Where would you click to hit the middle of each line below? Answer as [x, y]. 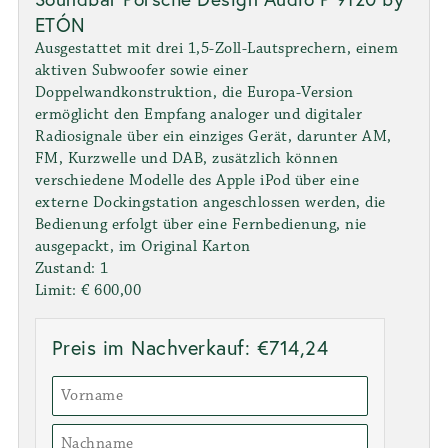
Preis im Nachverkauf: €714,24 [190, 348]
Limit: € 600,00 [88, 291]
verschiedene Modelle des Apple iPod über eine [197, 181]
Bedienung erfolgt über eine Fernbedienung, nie [200, 225]
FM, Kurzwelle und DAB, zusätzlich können [186, 159]
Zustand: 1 [71, 269]
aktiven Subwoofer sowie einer [141, 71]
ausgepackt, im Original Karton [142, 247]
